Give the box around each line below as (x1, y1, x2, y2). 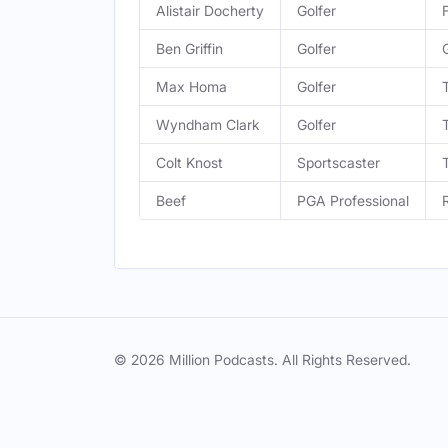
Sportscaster (297, 154, 380, 171)
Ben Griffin (156, 40, 223, 57)
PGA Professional (297, 192, 409, 209)
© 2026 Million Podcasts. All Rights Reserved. (114, 351, 411, 368)
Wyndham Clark (156, 116, 260, 133)
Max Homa (156, 78, 227, 95)
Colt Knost (156, 154, 223, 171)
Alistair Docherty (156, 2, 264, 19)
